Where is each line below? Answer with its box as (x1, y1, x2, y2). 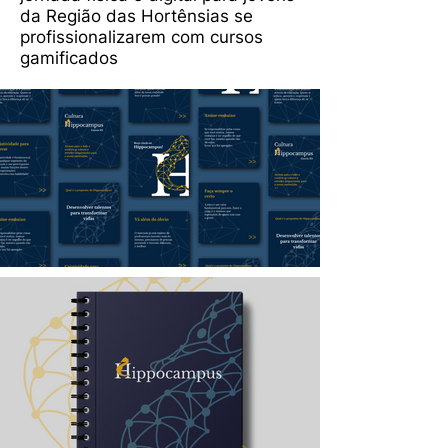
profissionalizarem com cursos (20, 27, 263, 47)
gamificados (20, 48, 118, 68)
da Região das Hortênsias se (20, 6, 253, 26)
